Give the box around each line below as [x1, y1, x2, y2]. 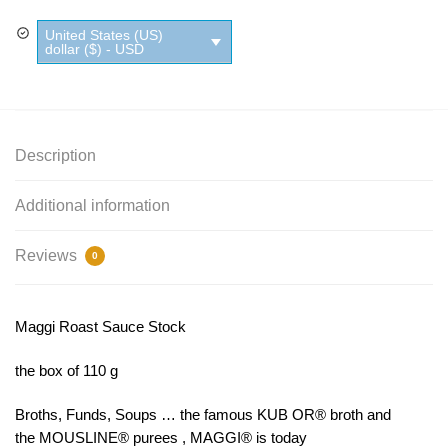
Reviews [15, 246, 81, 264]
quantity [15, 36, 66, 53]
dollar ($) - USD [45, 41, 144, 57]
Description [15, 146, 96, 164]
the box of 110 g [15, 361, 118, 379]
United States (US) [45, 27, 163, 43]
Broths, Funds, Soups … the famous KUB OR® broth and [15, 406, 391, 424]
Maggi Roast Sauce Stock [15, 317, 186, 335]
